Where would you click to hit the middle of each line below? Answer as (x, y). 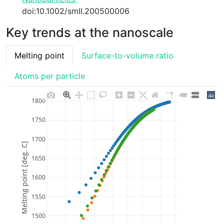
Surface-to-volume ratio (127, 55)
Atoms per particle (50, 76)
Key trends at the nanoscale (90, 32)
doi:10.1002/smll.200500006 (76, 11)
